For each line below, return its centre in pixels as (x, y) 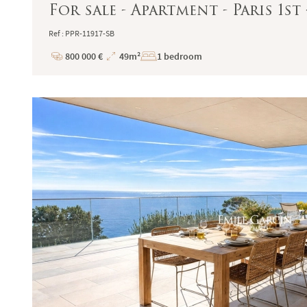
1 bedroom (180, 56)
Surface (119, 78)
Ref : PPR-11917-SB (82, 34)
